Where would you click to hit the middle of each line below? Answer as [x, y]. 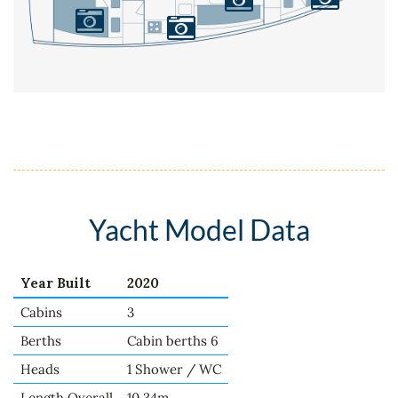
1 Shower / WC [174, 369]
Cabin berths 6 [173, 340]
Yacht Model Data [199, 230]
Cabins [41, 312]
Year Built [56, 283]
